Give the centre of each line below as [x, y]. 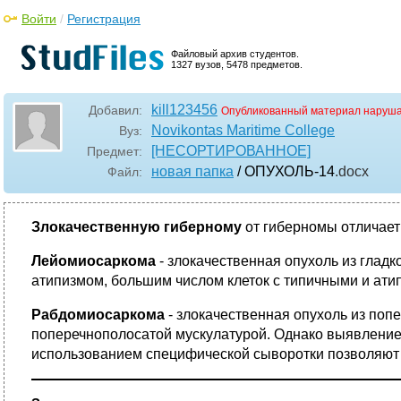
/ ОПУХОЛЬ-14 [284, 171]
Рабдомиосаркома [100, 315]
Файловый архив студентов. [235, 54]
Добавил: [115, 110]
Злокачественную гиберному [138, 227]
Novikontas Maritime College [243, 130]
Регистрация [104, 19]
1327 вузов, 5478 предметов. [237, 64]
